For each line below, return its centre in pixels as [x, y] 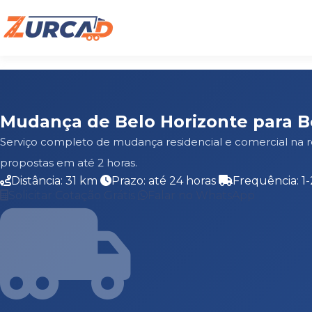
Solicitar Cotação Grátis [73, 195]
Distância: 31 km [56, 181]
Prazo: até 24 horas [165, 181]
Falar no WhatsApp [201, 195]
